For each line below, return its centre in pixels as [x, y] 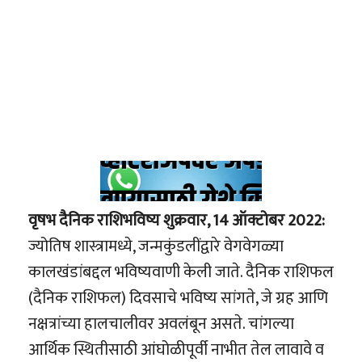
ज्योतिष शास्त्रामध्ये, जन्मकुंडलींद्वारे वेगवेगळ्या [156, 247]
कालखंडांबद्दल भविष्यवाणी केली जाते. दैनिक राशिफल [181, 273]
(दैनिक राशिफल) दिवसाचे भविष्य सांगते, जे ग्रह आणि [178, 299]
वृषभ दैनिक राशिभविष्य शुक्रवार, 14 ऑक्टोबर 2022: [178, 221]
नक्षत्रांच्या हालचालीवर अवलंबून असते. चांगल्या [161, 324]
